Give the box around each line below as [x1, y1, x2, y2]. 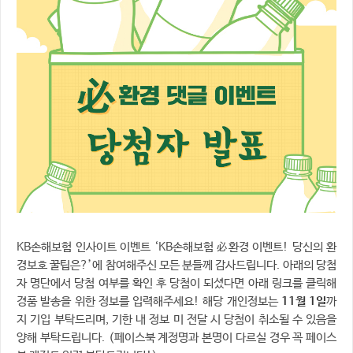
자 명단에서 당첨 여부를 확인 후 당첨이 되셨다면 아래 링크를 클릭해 [17, 276, 336, 291]
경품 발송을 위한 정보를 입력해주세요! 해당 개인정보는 [17, 294, 281, 309]
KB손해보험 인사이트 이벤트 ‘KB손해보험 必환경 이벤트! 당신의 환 [17, 240, 336, 255]
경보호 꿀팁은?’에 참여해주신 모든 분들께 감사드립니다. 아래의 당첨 [17, 258, 336, 273]
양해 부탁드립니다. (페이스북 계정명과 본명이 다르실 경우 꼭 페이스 [17, 330, 336, 345]
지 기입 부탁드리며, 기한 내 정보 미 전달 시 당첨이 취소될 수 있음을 [17, 312, 336, 327]
